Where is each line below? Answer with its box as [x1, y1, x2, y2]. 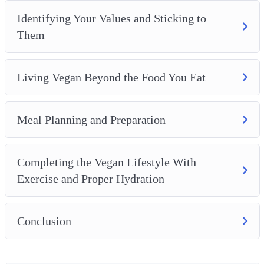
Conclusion [16, 214, 71, 227]
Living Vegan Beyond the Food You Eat [16, 70, 206, 84]
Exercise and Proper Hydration [16, 171, 164, 185]
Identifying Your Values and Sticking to [16, 11, 206, 25]
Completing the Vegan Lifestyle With [16, 155, 196, 169]
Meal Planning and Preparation [16, 113, 166, 126]
